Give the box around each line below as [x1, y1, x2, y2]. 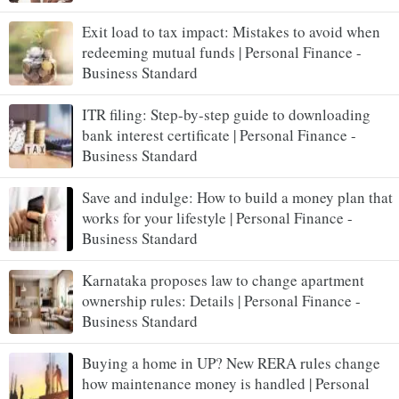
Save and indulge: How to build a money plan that [82, 186, 393, 208]
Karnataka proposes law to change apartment [82, 269, 364, 290]
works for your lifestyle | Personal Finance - [82, 207, 353, 228]
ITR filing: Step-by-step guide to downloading [82, 103, 370, 125]
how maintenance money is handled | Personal [82, 372, 370, 394]
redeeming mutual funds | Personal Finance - [82, 41, 362, 62]
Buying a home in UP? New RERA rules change [82, 352, 380, 373]
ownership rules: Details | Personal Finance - [82, 289, 361, 311]
